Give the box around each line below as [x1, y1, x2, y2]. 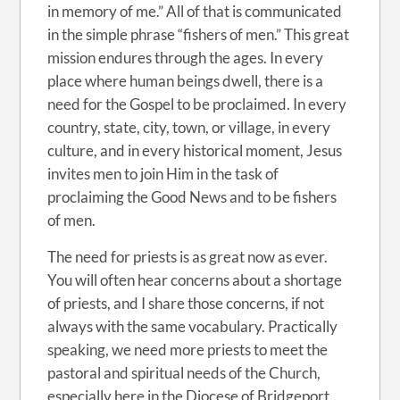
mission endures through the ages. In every [47, 48, 324, 67]
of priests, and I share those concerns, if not [47, 294, 325, 312]
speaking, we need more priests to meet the [47, 340, 329, 359]
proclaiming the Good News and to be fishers [47, 187, 337, 206]
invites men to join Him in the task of [47, 164, 279, 183]
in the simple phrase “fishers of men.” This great [47, 25, 350, 44]
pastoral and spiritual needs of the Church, [47, 363, 321, 382]
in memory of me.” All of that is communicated [47, 2, 343, 21]
